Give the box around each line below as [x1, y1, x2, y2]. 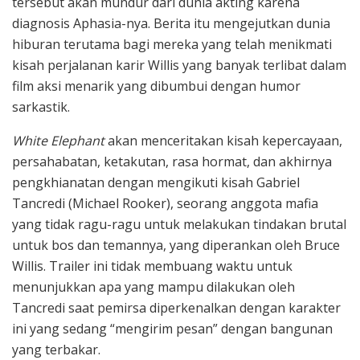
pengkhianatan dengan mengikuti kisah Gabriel [12, 173, 300, 191]
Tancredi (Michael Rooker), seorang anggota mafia [12, 194, 318, 212]
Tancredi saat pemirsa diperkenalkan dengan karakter [12, 298, 341, 317]
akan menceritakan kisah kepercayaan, [104, 131, 342, 149]
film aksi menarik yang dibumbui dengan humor [12, 76, 301, 95]
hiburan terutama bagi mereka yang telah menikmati [12, 35, 332, 53]
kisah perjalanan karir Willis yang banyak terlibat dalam [12, 55, 346, 74]
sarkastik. [12, 97, 70, 116]
